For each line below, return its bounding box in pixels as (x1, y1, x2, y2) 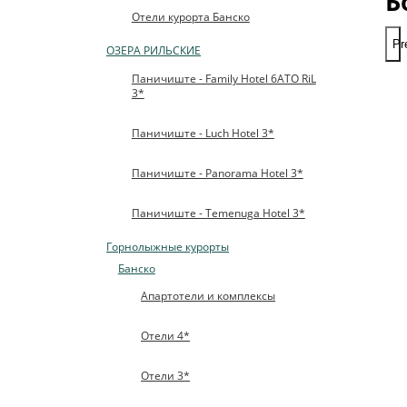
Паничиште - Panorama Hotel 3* (131, 165, 303, 182)
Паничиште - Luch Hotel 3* (131, 125, 274, 142)
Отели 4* (141, 327, 191, 343)
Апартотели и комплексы (141, 287, 276, 303)
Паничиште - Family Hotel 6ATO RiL (131, 71, 316, 87)
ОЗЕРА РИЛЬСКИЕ (106, 43, 201, 59)
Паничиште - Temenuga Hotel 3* (131, 205, 305, 222)
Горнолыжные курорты (106, 239, 229, 255)
